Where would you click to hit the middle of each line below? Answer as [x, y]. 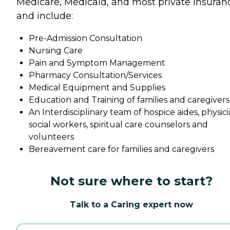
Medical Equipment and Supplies [97, 88]
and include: [45, 16]
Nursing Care [56, 51]
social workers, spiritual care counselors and [118, 124]
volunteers [51, 137]
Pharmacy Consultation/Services [95, 75]
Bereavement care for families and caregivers [121, 149]
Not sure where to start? [131, 181]
